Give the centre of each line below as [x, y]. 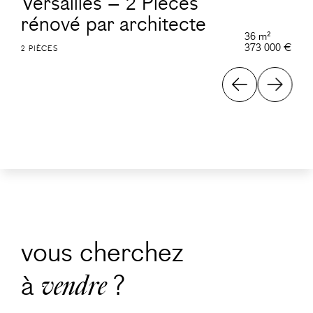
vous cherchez [102, 253]
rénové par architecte [114, 24]
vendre [74, 286]
